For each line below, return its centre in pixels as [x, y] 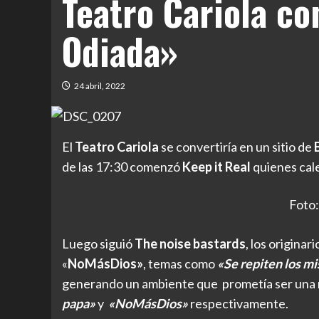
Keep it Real [218, 167]
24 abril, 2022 [100, 86]
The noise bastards [190, 243]
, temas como [180, 263]
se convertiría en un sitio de [236, 147]
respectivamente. [238, 303]
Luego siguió [98, 243]
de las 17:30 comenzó [122, 167]
